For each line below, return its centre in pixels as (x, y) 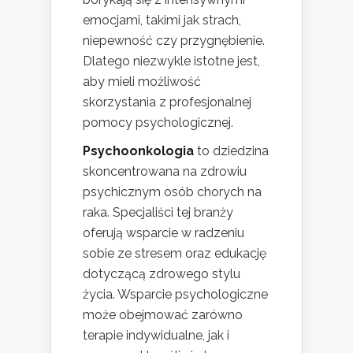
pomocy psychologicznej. (158, 122)
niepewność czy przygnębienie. (174, 40)
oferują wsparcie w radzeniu (163, 232)
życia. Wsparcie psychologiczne (175, 294)
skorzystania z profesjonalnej (167, 102)
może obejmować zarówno (163, 314)
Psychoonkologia (138, 150)
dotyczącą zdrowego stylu (162, 273)
